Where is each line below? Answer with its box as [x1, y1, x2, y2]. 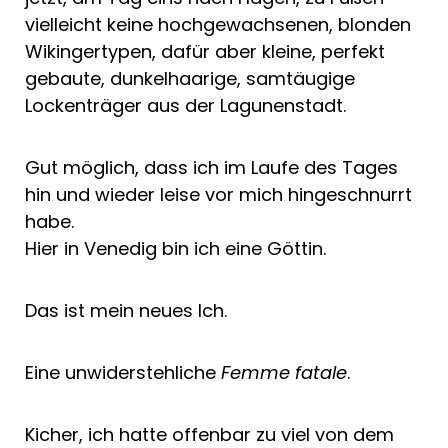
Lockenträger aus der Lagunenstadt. [25, 92, 346, 118]
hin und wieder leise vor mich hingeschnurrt [25, 181, 412, 207]
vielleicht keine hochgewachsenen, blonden [25, 11, 411, 37]
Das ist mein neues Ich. [25, 297, 227, 323]
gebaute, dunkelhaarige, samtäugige [25, 65, 355, 91]
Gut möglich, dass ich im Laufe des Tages [25, 154, 398, 180]
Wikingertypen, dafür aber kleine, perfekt [25, 38, 385, 64]
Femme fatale [221, 359, 347, 385]
